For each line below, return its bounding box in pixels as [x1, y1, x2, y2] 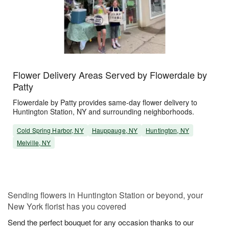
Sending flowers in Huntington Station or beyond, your [8, 189, 203, 201]
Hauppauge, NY [91, 126, 138, 135]
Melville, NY [17, 138, 51, 147]
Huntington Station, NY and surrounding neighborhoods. [13, 106, 194, 117]
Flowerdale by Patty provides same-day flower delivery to [13, 97, 197, 108]
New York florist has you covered [8, 200, 126, 213]
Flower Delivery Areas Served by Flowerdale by [13, 68, 207, 82]
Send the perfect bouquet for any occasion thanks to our [8, 217, 194, 228]
